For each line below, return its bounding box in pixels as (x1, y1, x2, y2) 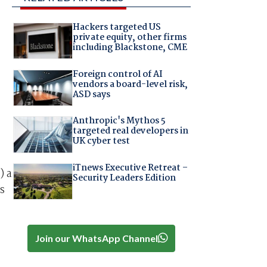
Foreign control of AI (72, 67, 163, 82)
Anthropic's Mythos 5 (72, 114, 166, 129)
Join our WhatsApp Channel (35, 232, 158, 244)
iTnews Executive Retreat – (72, 160, 188, 175)
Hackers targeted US (72, 20, 161, 35)
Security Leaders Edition (72, 170, 176, 185)
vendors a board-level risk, (72, 77, 188, 92)
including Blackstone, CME (72, 41, 187, 55)
